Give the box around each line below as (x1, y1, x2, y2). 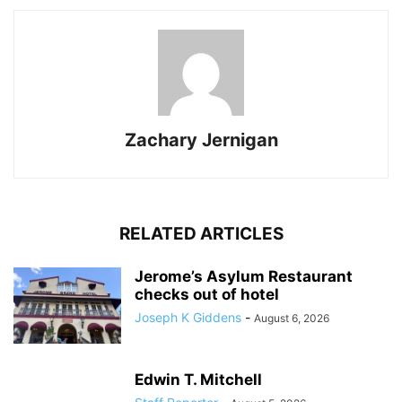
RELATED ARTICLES (118, 223, 284, 245)
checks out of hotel (135, 285, 279, 304)
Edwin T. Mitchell (135, 371, 262, 389)
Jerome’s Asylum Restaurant (135, 267, 353, 286)
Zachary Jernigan (124, 129, 278, 152)
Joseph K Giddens (135, 310, 241, 326)
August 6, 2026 (254, 311, 329, 326)
